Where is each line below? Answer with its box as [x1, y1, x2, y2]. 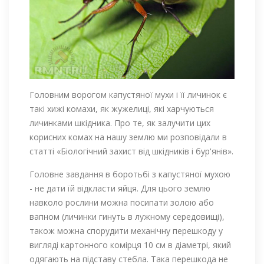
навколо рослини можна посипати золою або [29, 196, 214, 208]
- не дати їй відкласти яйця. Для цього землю [29, 182, 210, 194]
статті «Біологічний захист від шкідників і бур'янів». [29, 145, 233, 157]
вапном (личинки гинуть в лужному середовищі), [29, 210, 225, 222]
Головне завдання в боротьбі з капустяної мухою [29, 168, 230, 180]
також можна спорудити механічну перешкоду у [29, 225, 223, 236]
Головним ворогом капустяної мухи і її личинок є [29, 88, 227, 100]
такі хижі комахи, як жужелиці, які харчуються [29, 103, 214, 114]
